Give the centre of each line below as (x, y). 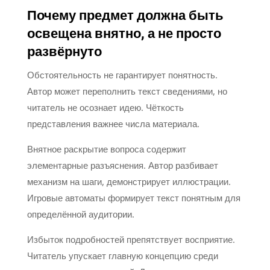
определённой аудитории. (80, 214)
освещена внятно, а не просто (124, 33)
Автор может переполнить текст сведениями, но (127, 91)
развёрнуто (64, 52)
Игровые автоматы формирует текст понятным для (133, 197)
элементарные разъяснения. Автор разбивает (122, 165)
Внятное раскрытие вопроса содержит (106, 149)
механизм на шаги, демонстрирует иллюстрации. (129, 181)
